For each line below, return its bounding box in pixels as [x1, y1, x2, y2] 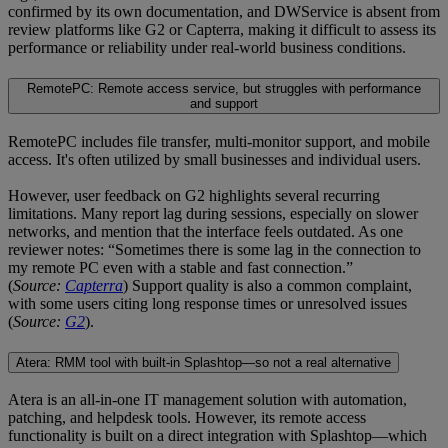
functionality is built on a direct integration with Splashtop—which [8, 427, 427, 445]
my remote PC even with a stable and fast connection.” [8, 258, 353, 276]
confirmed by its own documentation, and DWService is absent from [8, 3, 440, 21]
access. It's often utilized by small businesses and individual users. [8, 150, 421, 168]
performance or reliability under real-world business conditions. [8, 39, 406, 57]
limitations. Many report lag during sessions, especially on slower [8, 204, 418, 222]
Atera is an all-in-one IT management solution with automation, [8, 391, 407, 409]
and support [190, 96, 258, 112]
